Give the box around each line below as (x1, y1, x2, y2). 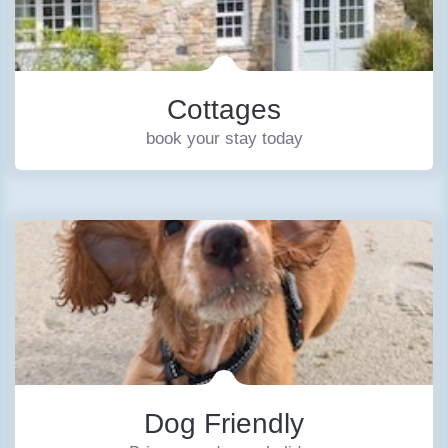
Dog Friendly (144, 408, 304, 439)
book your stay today (145, 129, 303, 148)
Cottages (167, 94, 281, 125)
